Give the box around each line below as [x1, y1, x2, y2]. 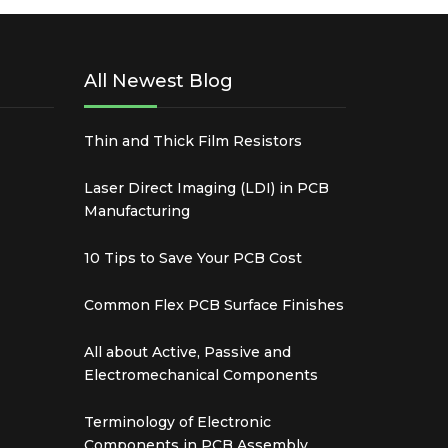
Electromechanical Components [83, 366, 318, 385]
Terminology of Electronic [83, 413, 271, 432]
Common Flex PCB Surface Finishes [83, 296, 344, 315]
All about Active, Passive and [83, 343, 291, 362]
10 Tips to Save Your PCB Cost [83, 249, 302, 268]
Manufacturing [83, 202, 190, 221]
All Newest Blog [83, 70, 233, 93]
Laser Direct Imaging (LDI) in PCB [83, 179, 329, 198]
